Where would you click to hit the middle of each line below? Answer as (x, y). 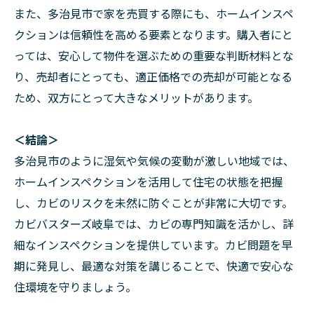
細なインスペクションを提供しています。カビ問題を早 (153, 245)
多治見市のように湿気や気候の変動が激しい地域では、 (154, 161)
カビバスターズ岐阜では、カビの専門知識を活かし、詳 (154, 224)
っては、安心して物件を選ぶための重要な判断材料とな (154, 55)
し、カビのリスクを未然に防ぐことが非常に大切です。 (153, 203)
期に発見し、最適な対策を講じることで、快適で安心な (154, 266)
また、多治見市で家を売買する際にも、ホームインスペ (154, 13)
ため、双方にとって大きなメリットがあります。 (136, 97)
